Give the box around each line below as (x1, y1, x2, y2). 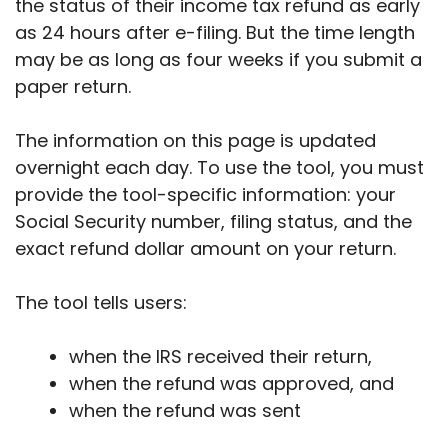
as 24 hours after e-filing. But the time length (15, 20, 415, 46)
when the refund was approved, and (69, 371, 394, 397)
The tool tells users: (15, 290, 187, 316)
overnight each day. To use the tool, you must (15, 155, 424, 181)
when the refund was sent (69, 398, 301, 424)
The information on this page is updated (15, 128, 376, 154)
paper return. (15, 74, 131, 100)
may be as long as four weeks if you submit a (15, 47, 422, 73)
